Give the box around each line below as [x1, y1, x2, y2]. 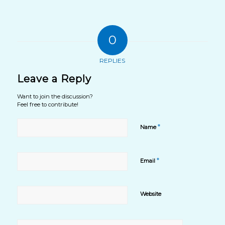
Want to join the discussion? [17, 93, 93, 100]
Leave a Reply [17, 73, 91, 85]
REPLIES [99, 57, 126, 65]
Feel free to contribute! [17, 101, 78, 108]
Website [140, 190, 161, 198]
